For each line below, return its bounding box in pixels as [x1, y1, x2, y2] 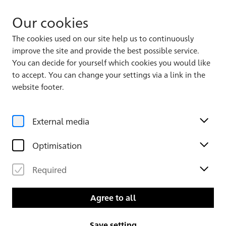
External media [32, 116, 89, 127]
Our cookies [12, 13, 88, 31]
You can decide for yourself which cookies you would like [12, 58, 210, 68]
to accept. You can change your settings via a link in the [12, 70, 205, 80]
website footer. [12, 82, 64, 92]
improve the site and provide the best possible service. [12, 45, 199, 55]
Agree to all [90, 192, 136, 203]
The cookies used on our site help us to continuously [12, 33, 194, 43]
